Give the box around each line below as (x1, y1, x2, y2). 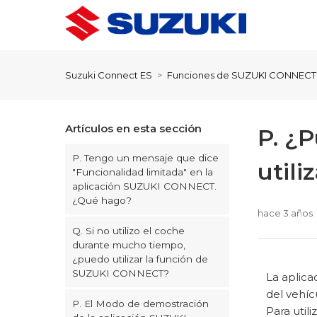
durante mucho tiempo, (72, 239, 185, 250)
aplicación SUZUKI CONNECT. (72, 180, 217, 192)
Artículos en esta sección (65, 122, 202, 135)
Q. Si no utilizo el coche (72, 225, 185, 236)
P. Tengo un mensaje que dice (72, 152, 219, 163)
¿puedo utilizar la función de (72, 253, 208, 265)
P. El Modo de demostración (72, 298, 209, 309)
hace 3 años (258, 207, 313, 219)
